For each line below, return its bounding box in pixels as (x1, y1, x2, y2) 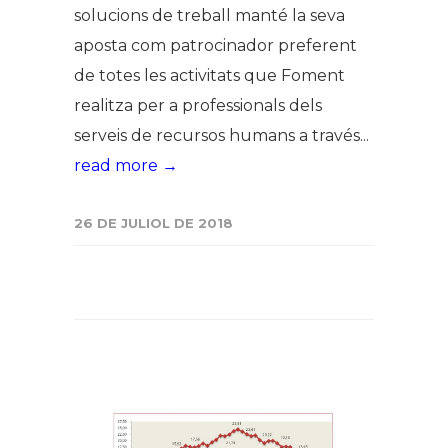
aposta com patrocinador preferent (74, 36, 357, 56)
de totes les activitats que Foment (74, 66, 345, 86)
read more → (74, 156, 178, 176)
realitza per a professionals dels (74, 96, 322, 116)
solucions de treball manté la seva (74, 6, 345, 26)
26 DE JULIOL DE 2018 (74, 215, 233, 232)
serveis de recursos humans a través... (74, 126, 369, 146)
